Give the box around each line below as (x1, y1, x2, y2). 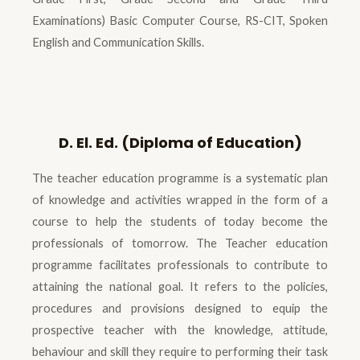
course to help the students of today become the (32, 215, 328, 229)
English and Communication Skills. (32, 35, 204, 49)
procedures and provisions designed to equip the (32, 301, 328, 316)
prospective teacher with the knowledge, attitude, (32, 323, 328, 337)
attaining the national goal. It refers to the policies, (32, 280, 328, 294)
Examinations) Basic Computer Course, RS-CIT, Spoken (32, 13, 328, 27)
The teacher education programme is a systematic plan (32, 171, 328, 186)
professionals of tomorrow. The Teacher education (32, 236, 328, 251)
